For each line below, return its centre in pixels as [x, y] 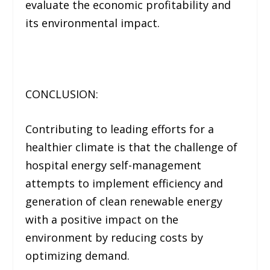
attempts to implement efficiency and [124, 184]
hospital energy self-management [114, 165]
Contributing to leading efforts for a [120, 129]
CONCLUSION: [62, 94]
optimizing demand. [78, 256]
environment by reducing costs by [115, 238]
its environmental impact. [93, 23]
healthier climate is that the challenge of [132, 147]
